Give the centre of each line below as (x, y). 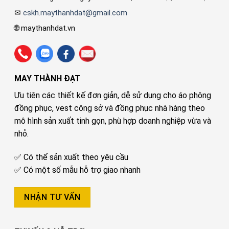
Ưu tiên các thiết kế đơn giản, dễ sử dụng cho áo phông (113, 96)
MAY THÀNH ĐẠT (48, 79)
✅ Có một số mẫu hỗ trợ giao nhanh (78, 170)
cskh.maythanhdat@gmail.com (75, 13)
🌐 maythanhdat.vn (45, 28)
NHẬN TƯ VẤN (52, 197)
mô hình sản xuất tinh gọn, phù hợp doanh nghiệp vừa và (113, 121)
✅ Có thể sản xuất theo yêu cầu (72, 157)
